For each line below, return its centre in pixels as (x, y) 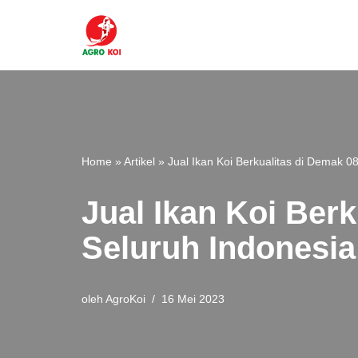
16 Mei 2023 (193, 298)
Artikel (139, 161)
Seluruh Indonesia (219, 247)
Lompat (33, 44)
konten (31, 88)
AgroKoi (125, 298)
